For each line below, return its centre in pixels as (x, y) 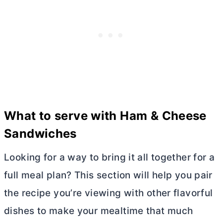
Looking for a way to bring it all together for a (110, 157)
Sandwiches (40, 133)
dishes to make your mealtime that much (99, 211)
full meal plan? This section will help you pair (108, 175)
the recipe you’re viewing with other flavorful (109, 193)
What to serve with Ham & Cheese (105, 115)
